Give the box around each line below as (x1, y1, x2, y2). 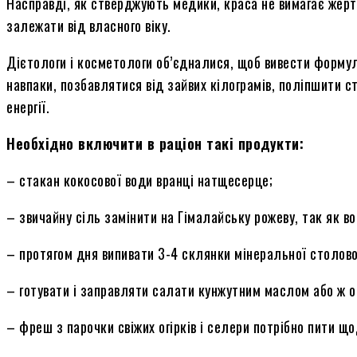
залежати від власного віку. (6, 14, 171, 36)
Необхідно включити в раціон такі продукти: (6, 132, 304, 154)
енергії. (6, 96, 49, 117)
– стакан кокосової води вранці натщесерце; (6, 169, 273, 190)
